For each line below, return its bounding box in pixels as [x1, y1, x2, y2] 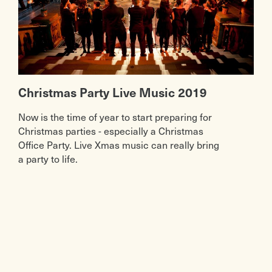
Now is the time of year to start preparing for [18, 109, 212, 124]
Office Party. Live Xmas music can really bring [18, 137, 219, 152]
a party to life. [18, 151, 78, 166]
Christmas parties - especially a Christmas [18, 123, 203, 138]
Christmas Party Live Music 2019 [18, 84, 207, 101]
